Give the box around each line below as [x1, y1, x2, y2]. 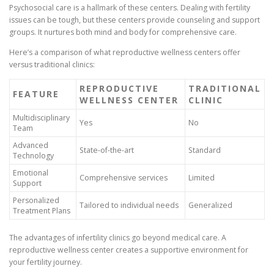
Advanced [13, 139, 48, 150]
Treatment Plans [13, 205, 70, 216]
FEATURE [13, 87, 59, 100]
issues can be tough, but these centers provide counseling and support [9, 14, 260, 25]
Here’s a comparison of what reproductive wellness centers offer [9, 46, 240, 57]
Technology [13, 150, 54, 161]
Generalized [188, 199, 232, 210]
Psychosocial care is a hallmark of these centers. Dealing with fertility [9, 2, 250, 13]
